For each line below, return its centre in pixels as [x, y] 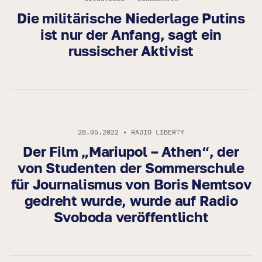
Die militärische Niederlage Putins [131, 18]
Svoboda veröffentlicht [131, 217]
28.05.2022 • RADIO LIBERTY [131, 132]
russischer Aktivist [131, 51]
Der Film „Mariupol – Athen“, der [131, 151]
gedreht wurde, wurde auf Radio [131, 201]
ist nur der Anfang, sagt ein [131, 35]
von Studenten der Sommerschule [131, 168]
